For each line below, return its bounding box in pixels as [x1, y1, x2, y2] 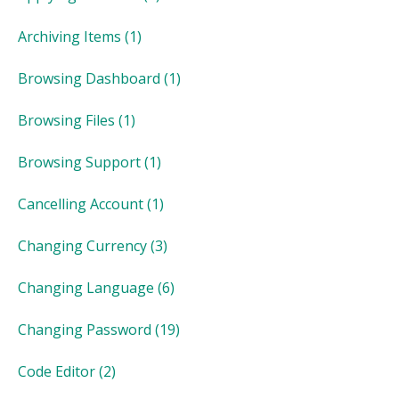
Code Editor [18, 361, 95, 381]
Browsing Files [18, 110, 115, 130]
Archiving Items [18, 26, 121, 46]
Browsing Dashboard [18, 68, 160, 88]
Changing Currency [18, 235, 147, 256]
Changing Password [18, 319, 151, 339]
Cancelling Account [18, 193, 143, 214]
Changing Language [18, 277, 154, 297]
